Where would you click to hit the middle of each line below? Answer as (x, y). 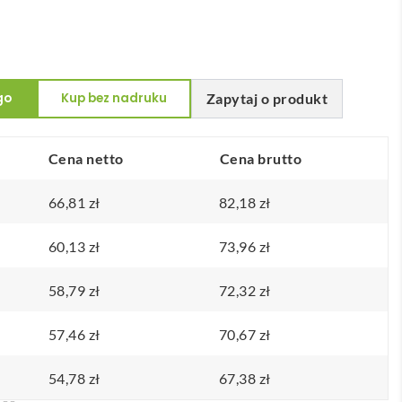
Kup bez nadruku (114, 98)
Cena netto (86, 158)
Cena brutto (261, 158)
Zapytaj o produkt (267, 99)
